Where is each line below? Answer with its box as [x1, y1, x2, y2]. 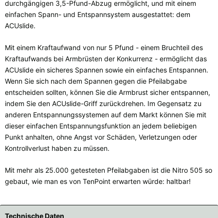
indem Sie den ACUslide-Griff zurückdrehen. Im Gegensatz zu [5, 99, 201, 108]
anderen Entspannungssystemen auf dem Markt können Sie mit [5, 110, 206, 119]
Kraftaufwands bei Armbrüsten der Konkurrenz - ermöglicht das [5, 54, 207, 63]
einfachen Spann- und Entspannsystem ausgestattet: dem [5, 10, 190, 18]
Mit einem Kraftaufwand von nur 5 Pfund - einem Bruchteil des [5, 43, 203, 52]
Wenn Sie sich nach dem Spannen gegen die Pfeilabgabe [5, 76, 187, 85]
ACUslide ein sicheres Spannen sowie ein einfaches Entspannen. [5, 65, 208, 74]
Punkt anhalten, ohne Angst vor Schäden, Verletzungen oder [5, 132, 197, 141]
